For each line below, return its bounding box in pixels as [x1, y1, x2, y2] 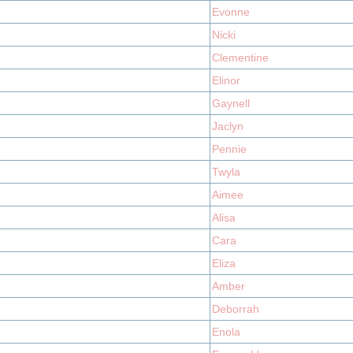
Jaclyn [212, 120, 243, 132]
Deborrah [212, 303, 259, 315]
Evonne [212, 6, 250, 18]
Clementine [212, 51, 269, 64]
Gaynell [212, 97, 250, 110]
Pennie [212, 143, 247, 155]
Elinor [212, 74, 240, 87]
